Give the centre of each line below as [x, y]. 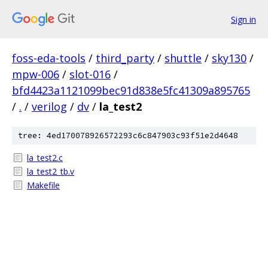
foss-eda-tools [49, 58]
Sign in [243, 19]
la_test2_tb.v [51, 171]
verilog [49, 106]
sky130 [229, 58]
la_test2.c [45, 158]
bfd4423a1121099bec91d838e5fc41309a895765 [131, 90]
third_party [125, 58]
